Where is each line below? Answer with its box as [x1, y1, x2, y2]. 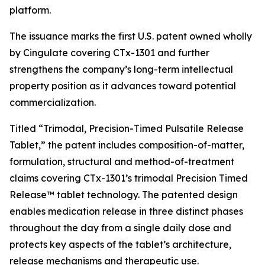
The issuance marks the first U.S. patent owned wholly [9, 30, 252, 42]
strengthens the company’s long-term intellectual [9, 63, 233, 75]
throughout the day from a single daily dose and [9, 222, 231, 234]
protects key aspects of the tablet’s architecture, [9, 238, 231, 250]
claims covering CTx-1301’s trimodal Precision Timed [9, 172, 248, 184]
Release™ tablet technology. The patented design [9, 189, 238, 201]
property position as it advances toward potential [9, 80, 236, 92]
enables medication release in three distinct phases [9, 205, 243, 217]
